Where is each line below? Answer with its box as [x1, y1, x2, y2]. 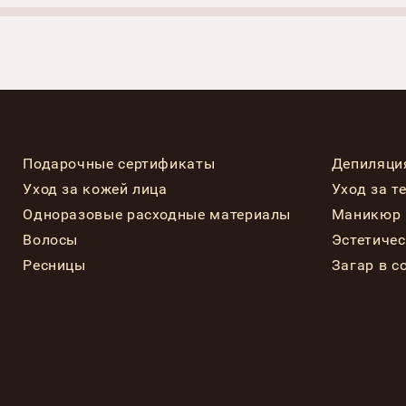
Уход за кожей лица [23, 179, 168, 198]
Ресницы [23, 256, 86, 274]
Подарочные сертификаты [23, 154, 216, 172]
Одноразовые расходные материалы [23, 205, 292, 223]
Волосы [23, 230, 79, 248]
